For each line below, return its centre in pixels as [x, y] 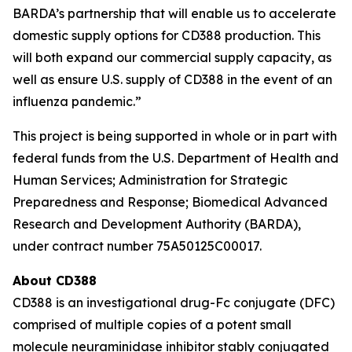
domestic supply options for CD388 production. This [167, 35]
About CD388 [55, 280]
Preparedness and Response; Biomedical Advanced [170, 202]
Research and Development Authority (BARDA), [157, 224]
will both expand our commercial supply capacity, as [172, 57]
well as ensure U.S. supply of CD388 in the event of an [172, 79]
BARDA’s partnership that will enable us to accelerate [174, 13]
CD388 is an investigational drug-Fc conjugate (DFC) [174, 302]
